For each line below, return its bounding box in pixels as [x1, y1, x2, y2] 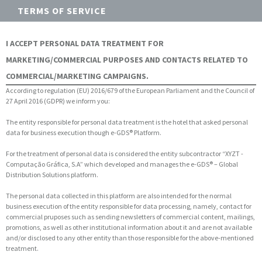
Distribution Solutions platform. [6, 170, 98, 179]
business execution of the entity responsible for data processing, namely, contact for [6, 202, 251, 211]
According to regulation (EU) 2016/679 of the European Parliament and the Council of [6, 86, 254, 95]
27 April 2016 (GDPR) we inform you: [6, 96, 110, 105]
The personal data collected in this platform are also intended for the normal [6, 191, 232, 200]
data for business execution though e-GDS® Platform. [6, 128, 161, 137]
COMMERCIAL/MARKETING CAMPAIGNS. [6, 71, 149, 81]
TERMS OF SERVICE [18, 5, 106, 16]
